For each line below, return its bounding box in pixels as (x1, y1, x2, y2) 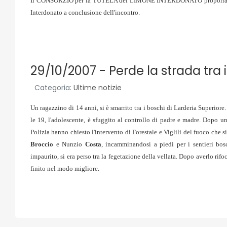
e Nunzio (53, 140, 85, 148)
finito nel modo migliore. (30, 165, 99, 172)
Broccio (30, 140, 53, 148)
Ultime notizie (73, 83, 122, 93)
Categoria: (34, 83, 71, 93)
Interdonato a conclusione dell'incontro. (30, 9, 140, 16)
